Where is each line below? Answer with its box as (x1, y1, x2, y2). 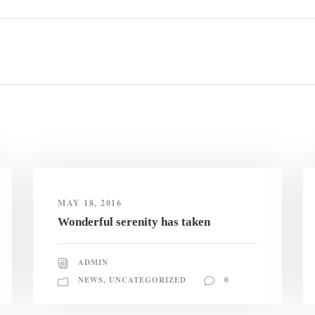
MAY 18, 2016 (58, 197, 122, 210)
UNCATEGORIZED (109, 274, 187, 286)
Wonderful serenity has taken (58, 215, 211, 229)
